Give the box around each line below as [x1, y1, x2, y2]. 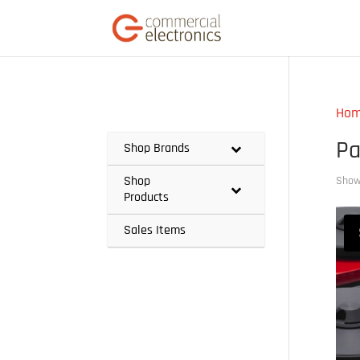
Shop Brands [124, 140, 190, 157]
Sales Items [124, 222, 186, 239]
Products [124, 189, 170, 206]
